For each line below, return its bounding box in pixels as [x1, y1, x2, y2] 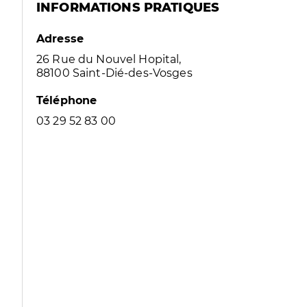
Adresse [36, 32, 84, 45]
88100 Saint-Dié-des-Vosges [36, 66, 193, 79]
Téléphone [36, 94, 97, 107]
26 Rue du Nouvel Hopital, [36, 53, 182, 66]
